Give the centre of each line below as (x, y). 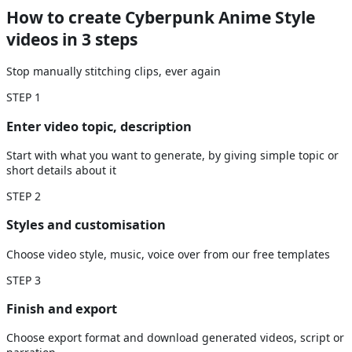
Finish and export (62, 309)
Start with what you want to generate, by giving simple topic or (172, 155)
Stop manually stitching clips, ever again (114, 71)
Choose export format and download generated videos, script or (175, 338)
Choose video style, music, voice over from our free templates (168, 254)
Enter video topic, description (99, 126)
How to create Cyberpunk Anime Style (161, 17)
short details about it (61, 170)
